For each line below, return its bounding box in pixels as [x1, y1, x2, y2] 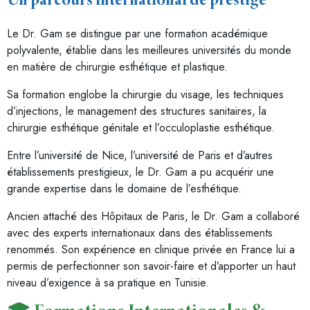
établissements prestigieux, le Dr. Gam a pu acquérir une [7, 164, 274, 180]
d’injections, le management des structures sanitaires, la [7, 103, 266, 119]
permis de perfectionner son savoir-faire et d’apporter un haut [7, 258, 295, 274]
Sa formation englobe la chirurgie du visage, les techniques [7, 86, 284, 102]
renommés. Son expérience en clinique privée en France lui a [7, 241, 295, 257]
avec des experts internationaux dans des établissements [7, 225, 273, 241]
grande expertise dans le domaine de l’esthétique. [7, 181, 241, 197]
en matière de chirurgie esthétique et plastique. [7, 59, 228, 75]
